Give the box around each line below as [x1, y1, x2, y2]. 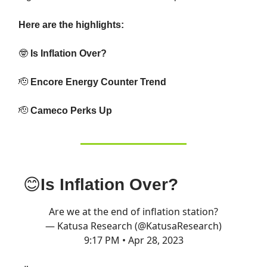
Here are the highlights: [18, 20, 124, 30]
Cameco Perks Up [28, 105, 112, 116]
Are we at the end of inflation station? [49, 205, 218, 218]
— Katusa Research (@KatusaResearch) [45, 219, 222, 232]
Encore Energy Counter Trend [28, 77, 166, 87]
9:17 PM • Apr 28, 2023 [83, 234, 184, 247]
